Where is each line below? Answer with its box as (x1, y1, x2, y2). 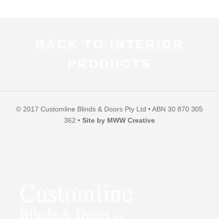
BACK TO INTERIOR (35, 38, 184, 51)
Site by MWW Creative (82, 116, 155, 124)
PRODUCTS (67, 57, 152, 70)
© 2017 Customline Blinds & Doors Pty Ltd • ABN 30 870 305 (16, 105, 203, 113)
